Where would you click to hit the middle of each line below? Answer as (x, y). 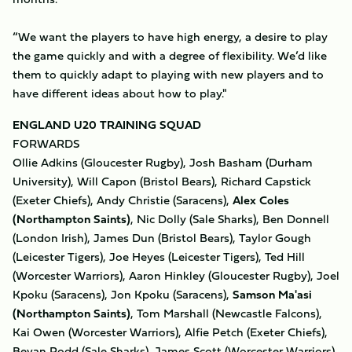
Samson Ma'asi (272, 294)
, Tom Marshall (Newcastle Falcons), (226, 313)
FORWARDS (46, 143)
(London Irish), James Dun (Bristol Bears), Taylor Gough (162, 238)
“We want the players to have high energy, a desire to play (170, 37)
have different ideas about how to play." (120, 93)
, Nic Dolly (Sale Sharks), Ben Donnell (230, 219)
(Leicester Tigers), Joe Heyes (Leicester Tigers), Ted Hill (159, 257)
